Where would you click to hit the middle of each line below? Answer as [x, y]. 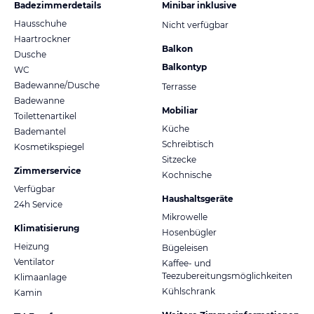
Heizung [32, 246]
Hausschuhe [40, 23]
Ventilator [34, 261]
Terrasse [179, 86]
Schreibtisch [188, 144]
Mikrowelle [185, 217]
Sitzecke [179, 159]
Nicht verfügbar [195, 25]
